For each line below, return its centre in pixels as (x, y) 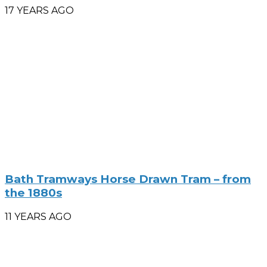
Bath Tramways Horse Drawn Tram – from (128, 179)
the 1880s (33, 193)
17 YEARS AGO (39, 11)
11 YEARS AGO (38, 216)
